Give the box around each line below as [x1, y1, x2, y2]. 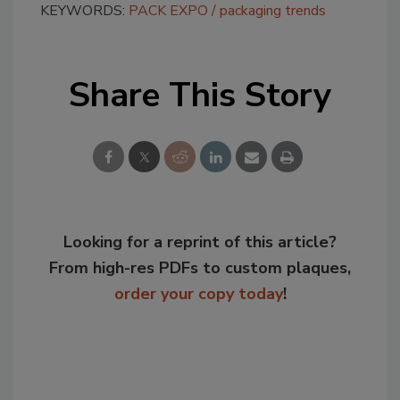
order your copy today [113, 282, 283, 304]
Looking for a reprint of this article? [63, 230, 337, 253]
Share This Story [69, 71, 331, 118]
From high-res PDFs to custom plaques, [49, 256, 351, 279]
